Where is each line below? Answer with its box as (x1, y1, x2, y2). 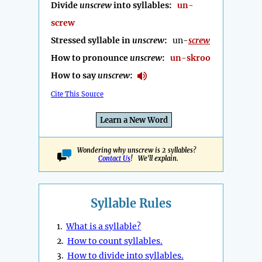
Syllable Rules (91, 196, 171, 211)
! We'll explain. (130, 154, 178, 163)
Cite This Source (51, 90, 104, 99)
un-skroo (170, 53, 211, 64)
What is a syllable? (66, 221, 141, 232)
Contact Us (98, 154, 130, 163)
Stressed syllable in (51, 35, 132, 46)
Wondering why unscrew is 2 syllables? (77, 146, 199, 155)
